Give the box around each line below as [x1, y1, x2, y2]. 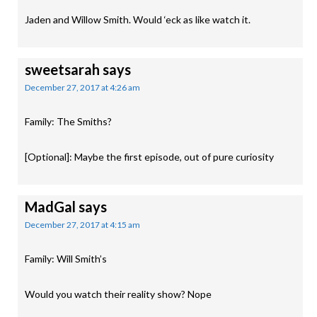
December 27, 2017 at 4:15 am [25, 219, 140, 230]
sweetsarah [25, 61, 100, 78]
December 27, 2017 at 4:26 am [25, 82, 140, 93]
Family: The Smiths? [25, 115, 112, 127]
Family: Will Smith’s [25, 253, 107, 265]
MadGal [25, 198, 76, 215]
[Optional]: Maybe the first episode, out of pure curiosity [25, 151, 274, 163]
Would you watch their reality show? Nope [25, 288, 212, 300]
